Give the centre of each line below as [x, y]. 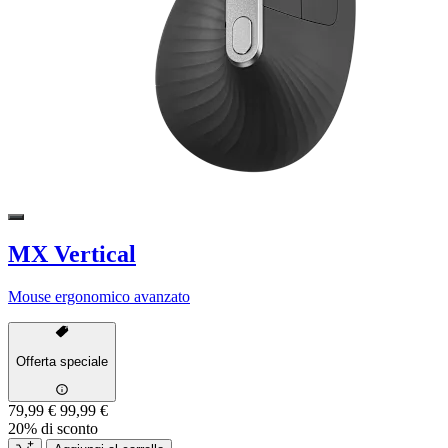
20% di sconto [53, 429]
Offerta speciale [62, 362]
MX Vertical [72, 253]
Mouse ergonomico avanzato [99, 296]
